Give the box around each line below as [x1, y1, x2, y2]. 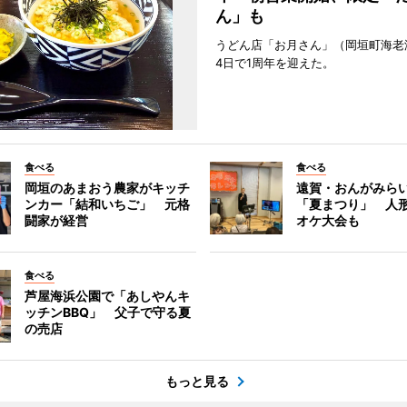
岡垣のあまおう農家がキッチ [24, 180, 190, 195]
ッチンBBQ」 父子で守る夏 [24, 304, 191, 320]
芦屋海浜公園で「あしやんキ [24, 288, 190, 303]
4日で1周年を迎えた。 [214, 55, 334, 70]
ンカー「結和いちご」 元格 [24, 196, 190, 212]
